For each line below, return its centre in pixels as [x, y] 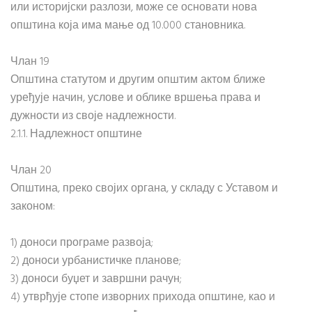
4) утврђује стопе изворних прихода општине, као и [143, 297]
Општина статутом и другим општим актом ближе [138, 80]
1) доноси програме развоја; [82, 243]
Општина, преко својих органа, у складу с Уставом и [144, 189]
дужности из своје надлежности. [93, 116]
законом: [33, 207]
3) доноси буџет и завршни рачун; [96, 279]
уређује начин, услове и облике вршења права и [135, 98]
